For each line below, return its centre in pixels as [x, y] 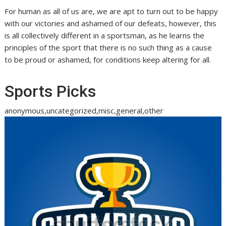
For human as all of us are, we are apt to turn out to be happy [111, 11]
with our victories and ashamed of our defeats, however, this [111, 23]
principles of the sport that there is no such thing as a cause [108, 47]
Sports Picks [50, 91]
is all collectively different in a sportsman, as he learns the [105, 35]
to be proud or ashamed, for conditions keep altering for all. [108, 59]
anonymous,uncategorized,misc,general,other [84, 110]
